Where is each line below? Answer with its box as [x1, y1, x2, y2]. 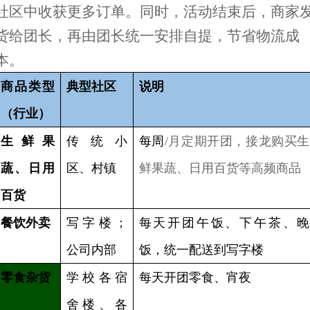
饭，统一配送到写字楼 [138, 243, 264, 257]
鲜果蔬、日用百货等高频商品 [138, 161, 301, 176]
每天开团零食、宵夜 [138, 271, 251, 285]
